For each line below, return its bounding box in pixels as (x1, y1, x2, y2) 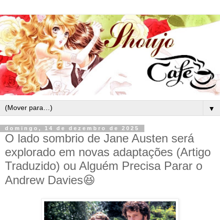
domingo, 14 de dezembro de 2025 (5, 125, 139, 132)
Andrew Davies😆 (5, 173, 95, 187)
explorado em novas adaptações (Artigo (5, 145, 211, 159)
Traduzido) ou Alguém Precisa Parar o (5, 159, 202, 172)
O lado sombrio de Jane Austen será (5, 131, 194, 145)
